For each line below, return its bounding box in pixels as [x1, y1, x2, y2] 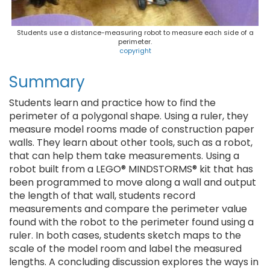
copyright [119, 46, 151, 55]
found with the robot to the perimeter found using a [9, 215, 254, 229]
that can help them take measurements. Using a [9, 149, 239, 163]
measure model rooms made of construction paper [9, 122, 254, 136]
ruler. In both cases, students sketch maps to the [9, 228, 241, 242]
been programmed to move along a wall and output [9, 175, 256, 189]
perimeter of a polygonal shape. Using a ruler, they [9, 109, 248, 123]
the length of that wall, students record [9, 189, 195, 202]
